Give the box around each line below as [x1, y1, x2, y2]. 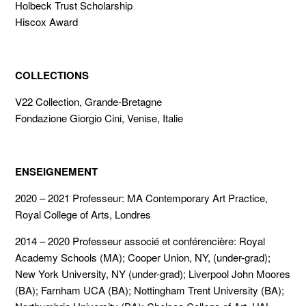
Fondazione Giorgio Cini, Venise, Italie [15, 111, 184, 125]
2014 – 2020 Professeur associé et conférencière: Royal [15, 234, 266, 248]
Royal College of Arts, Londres [15, 207, 152, 221]
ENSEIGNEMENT [15, 164, 98, 179]
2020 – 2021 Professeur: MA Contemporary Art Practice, [15, 191, 268, 205]
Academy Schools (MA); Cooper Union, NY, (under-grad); [15, 250, 271, 264]
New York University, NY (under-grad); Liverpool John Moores [15, 266, 291, 281]
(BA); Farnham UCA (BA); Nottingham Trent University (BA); [15, 283, 285, 297]
